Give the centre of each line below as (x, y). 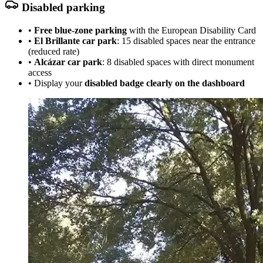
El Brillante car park (75, 41)
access (40, 72)
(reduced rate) (54, 51)
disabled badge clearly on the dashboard (165, 83)
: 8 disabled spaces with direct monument (178, 62)
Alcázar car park (68, 62)
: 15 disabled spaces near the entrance (186, 41)
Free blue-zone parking (80, 30)
